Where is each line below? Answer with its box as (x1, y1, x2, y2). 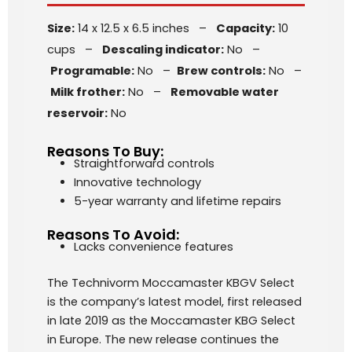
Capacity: (216, 20, 275, 37)
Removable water (170, 84, 279, 101)
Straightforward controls (73, 156, 214, 171)
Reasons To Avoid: (47, 224, 179, 244)
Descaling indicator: (102, 42, 224, 58)
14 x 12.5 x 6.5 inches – (75, 20, 216, 37)
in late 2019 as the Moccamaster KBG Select (47, 312, 295, 328)
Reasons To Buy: (47, 141, 163, 161)
